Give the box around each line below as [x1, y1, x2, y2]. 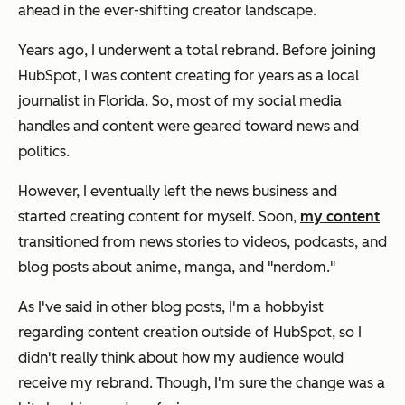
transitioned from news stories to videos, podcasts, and [18, 232, 387, 250]
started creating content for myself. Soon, [18, 207, 300, 225]
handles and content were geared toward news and [18, 117, 359, 135]
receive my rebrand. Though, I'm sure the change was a [18, 373, 385, 391]
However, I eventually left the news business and [18, 182, 337, 200]
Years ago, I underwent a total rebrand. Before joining [18, 41, 376, 59]
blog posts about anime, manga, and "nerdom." [18, 258, 335, 276]
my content [300, 207, 380, 225]
